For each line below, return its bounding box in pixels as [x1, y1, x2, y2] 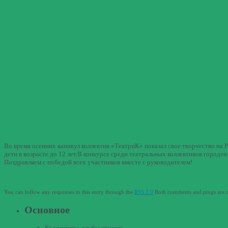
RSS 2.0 [134, 189, 153, 195]
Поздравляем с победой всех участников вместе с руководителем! [4, 158, 192, 166]
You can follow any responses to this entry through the [4, 189, 134, 195]
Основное [24, 204, 70, 215]
